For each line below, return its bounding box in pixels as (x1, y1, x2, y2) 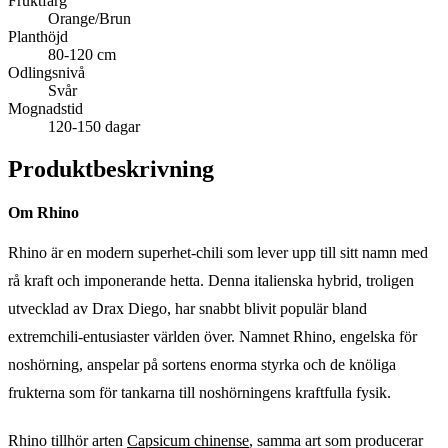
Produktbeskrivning (8, 155, 214, 182)
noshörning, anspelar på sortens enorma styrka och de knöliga (8, 355, 396, 373)
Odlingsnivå (8, 63, 85, 81)
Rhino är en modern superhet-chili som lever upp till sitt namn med (8, 243, 428, 261)
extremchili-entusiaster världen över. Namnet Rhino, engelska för (8, 327, 417, 345)
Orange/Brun (48, 9, 131, 27)
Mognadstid (8, 99, 83, 117)
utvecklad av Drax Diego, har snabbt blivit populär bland (8, 299, 367, 317)
